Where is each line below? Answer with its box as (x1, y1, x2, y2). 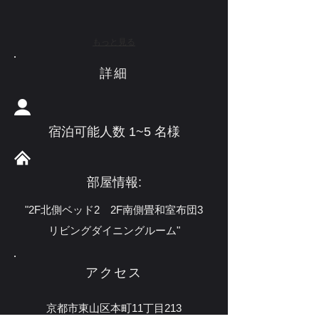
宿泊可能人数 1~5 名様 (48, 125, 180, 139)
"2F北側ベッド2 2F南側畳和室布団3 (25, 204, 203, 216)
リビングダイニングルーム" (48, 224, 180, 236)
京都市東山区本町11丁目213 (46, 302, 182, 314)
